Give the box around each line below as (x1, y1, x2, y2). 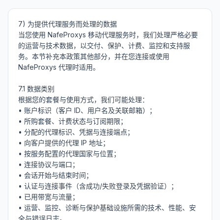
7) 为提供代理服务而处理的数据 (18, 20, 117, 28)
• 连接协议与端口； (18, 160, 79, 168)
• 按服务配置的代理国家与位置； (18, 149, 120, 158)
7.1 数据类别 (18, 84, 55, 93)
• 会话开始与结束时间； (18, 171, 93, 179)
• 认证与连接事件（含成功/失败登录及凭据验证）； (18, 182, 178, 190)
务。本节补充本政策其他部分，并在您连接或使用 (18, 52, 169, 60)
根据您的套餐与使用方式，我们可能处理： (18, 95, 149, 104)
